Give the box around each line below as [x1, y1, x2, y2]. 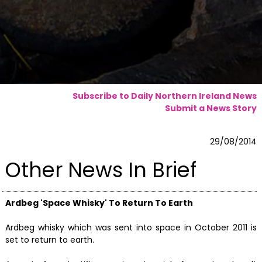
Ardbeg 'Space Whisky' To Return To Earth [5, 196, 193, 209]
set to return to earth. [5, 233, 94, 246]
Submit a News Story [164, 102, 257, 114]
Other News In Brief [5, 156, 196, 185]
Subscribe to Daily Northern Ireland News [72, 89, 257, 102]
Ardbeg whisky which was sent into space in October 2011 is [5, 221, 257, 233]
